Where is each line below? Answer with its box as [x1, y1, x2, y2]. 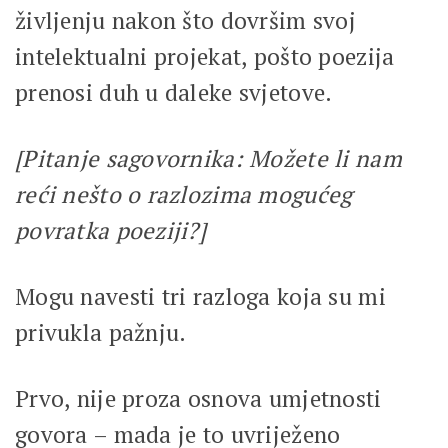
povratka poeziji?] [15, 214, 207, 246]
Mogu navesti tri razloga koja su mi [15, 280, 386, 312]
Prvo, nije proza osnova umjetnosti [15, 382, 382, 414]
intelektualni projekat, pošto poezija [15, 40, 395, 72]
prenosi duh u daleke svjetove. [15, 76, 333, 108]
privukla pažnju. [15, 316, 192, 348]
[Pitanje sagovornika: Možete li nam [15, 142, 402, 174]
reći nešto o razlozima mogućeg [15, 178, 353, 210]
